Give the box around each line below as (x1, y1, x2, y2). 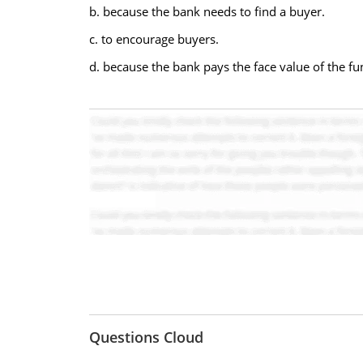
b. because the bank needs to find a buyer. (88, 3, 325, 19)
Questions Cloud (88, 327, 203, 347)
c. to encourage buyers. (88, 31, 219, 47)
